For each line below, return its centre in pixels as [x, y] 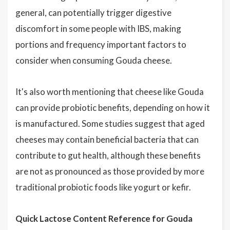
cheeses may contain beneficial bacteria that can [107, 139]
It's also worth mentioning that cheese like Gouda [110, 92]
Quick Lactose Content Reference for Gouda [104, 218]
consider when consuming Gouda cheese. [94, 60]
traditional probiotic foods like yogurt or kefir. [103, 187]
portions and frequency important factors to [101, 44]
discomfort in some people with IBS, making [98, 28]
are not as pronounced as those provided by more [110, 171]
